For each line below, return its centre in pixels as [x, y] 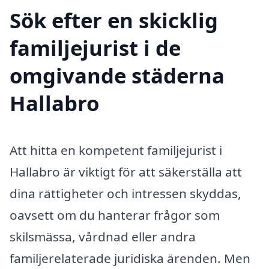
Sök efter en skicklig [114, 20]
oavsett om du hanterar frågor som [115, 215]
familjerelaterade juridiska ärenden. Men [130, 258]
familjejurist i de [95, 48]
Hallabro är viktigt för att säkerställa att [126, 172]
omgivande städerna [117, 76]
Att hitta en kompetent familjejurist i [116, 150]
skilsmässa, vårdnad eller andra [103, 237]
